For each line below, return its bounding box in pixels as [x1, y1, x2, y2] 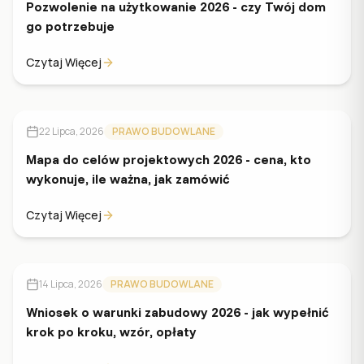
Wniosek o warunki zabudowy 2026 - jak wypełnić [26, 304, 328, 320]
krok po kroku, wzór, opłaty [26, 323, 197, 340]
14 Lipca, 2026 [39, 277, 102, 291]
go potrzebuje [26, 18, 115, 34]
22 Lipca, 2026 [39, 124, 104, 138]
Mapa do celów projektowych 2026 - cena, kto [26, 151, 311, 167]
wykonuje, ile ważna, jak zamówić [26, 171, 229, 187]
